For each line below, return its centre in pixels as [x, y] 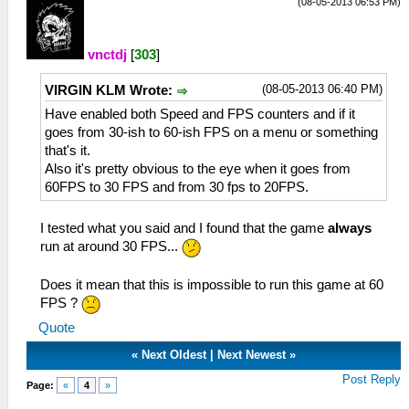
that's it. [68, 151]
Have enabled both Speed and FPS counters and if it [200, 115]
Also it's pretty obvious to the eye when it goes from [198, 169]
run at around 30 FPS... [111, 247]
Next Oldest [174, 354]
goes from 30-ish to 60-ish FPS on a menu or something [211, 133]
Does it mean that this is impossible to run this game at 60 [212, 284]
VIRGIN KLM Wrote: [110, 91]
